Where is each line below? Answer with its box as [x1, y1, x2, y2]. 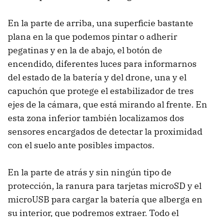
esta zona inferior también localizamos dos [8, 112, 184, 124]
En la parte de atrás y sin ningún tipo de [8, 166, 171, 178]
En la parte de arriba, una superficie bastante [8, 17, 193, 29]
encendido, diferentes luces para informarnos [8, 58, 197, 69]
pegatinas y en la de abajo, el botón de [8, 44, 162, 56]
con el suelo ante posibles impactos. [8, 139, 155, 151]
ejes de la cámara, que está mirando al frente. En [8, 98, 207, 110]
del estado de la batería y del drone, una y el [8, 71, 186, 83]
